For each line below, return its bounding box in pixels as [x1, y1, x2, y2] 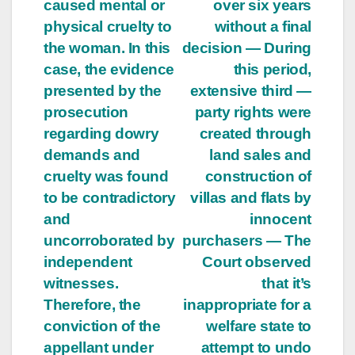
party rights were [194, 103, 311, 120]
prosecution [44, 103, 128, 120]
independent [44, 253, 132, 270]
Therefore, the [44, 296, 141, 313]
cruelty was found [44, 167, 169, 185]
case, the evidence [44, 60, 175, 78]
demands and [44, 146, 140, 163]
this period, [233, 60, 311, 78]
